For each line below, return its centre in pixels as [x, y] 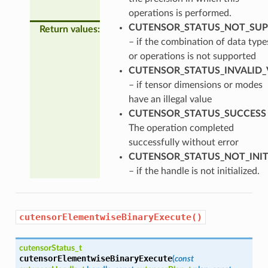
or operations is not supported [192, 56]
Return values [68, 29]
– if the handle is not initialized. [194, 171]
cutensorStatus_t [50, 248]
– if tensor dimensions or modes [195, 85]
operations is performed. [180, 13]
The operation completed [181, 128]
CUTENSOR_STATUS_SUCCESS [197, 113]
